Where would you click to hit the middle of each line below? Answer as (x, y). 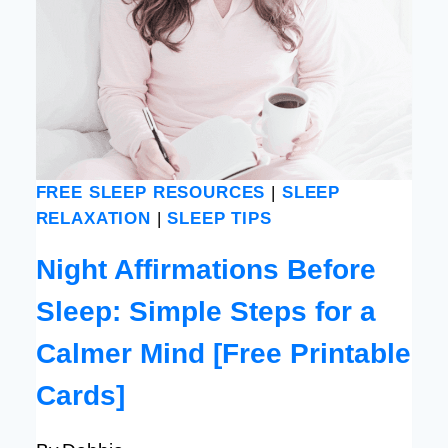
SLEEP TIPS (219, 219)
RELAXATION (93, 219)
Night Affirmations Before (205, 269)
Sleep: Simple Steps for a (205, 311)
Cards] (80, 395)
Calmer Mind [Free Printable (223, 353)
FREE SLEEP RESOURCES (150, 193)
